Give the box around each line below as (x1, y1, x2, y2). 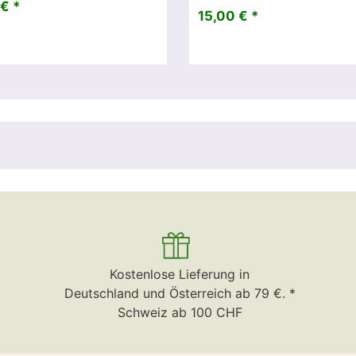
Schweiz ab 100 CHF (117, 304, 242, 320)
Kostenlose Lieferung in (110, 265, 250, 282)
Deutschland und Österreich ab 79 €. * (64, 284, 296, 301)
